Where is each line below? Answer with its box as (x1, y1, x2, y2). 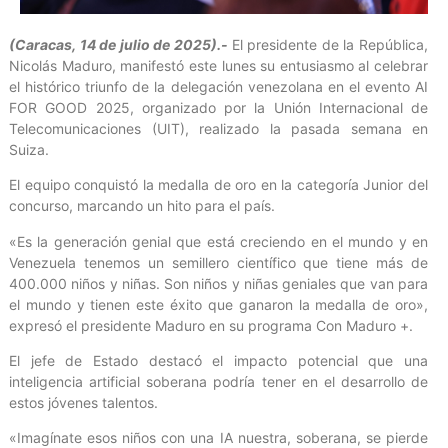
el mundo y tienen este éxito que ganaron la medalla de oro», (9, 295, 428, 313)
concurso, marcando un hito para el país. (9, 197, 275, 215)
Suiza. (9, 140, 49, 158)
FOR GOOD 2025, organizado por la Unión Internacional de (9, 98, 428, 116)
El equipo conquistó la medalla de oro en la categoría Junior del (9, 176, 428, 194)
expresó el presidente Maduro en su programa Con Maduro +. (9, 316, 413, 334)
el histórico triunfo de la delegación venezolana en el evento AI (9, 77, 428, 95)
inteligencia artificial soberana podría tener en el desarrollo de (9, 373, 428, 390)
